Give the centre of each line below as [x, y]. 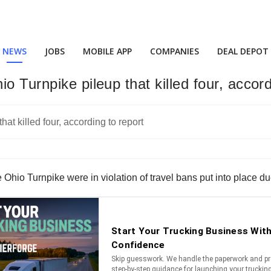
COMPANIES [175, 51]
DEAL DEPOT [243, 51]
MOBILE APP [107, 51]
